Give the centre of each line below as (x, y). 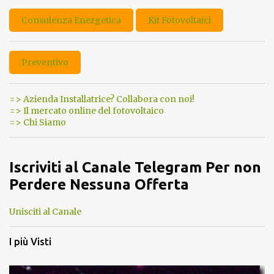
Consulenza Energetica (71, 20)
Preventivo (45, 62)
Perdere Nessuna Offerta (99, 184)
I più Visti (30, 241)
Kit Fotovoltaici (180, 20)
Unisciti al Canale (45, 211)
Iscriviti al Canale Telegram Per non (135, 167)
